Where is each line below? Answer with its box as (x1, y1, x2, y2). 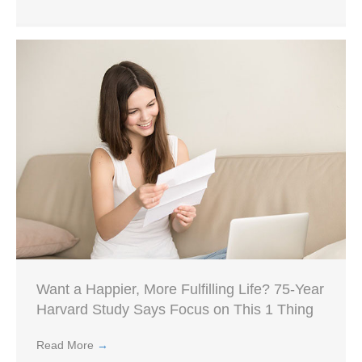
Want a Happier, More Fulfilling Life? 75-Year (36, 281, 324, 298)
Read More (36, 339, 97, 352)
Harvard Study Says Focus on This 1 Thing (36, 301, 314, 318)
